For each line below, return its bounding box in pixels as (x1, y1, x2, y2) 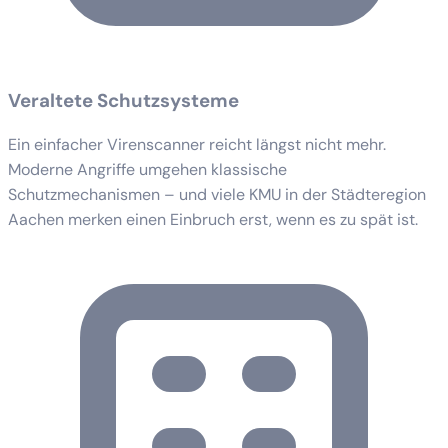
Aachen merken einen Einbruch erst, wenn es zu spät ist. (8, 208, 418, 230)
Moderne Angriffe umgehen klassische (8, 158, 287, 180)
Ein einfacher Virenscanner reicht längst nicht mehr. (8, 133, 386, 155)
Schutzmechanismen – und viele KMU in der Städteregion (8, 183, 426, 205)
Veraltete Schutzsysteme (8, 87, 239, 113)
